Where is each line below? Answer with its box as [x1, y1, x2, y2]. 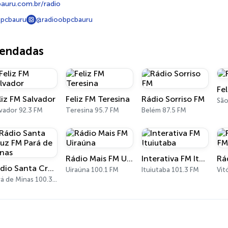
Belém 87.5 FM [141, 106, 186, 114]
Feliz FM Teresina [66, 94, 130, 104]
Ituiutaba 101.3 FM [141, 166, 199, 174]
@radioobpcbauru [36, 16, 93, 23]
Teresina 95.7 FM [66, 106, 120, 114]
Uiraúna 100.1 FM [66, 166, 119, 174]
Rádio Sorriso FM [141, 94, 205, 104]
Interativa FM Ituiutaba [198, 154, 205, 163]
